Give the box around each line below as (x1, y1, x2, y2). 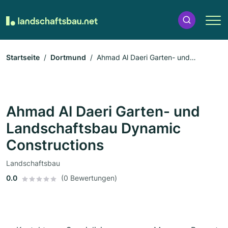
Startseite (6, 53, 40, 62)
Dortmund (50, 53, 86, 62)
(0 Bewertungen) (61, 174, 117, 183)
